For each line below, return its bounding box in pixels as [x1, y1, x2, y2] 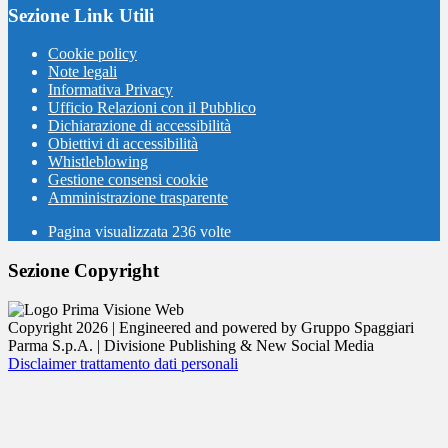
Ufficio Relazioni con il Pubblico [48, 99, 256, 117]
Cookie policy [48, 45, 137, 63]
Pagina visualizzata [48, 223, 172, 241]
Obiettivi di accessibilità [48, 135, 198, 153]
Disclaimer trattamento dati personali [8, 354, 238, 372]
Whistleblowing [48, 153, 148, 171]
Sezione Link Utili [8, 4, 154, 26]
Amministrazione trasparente [48, 189, 228, 207]
